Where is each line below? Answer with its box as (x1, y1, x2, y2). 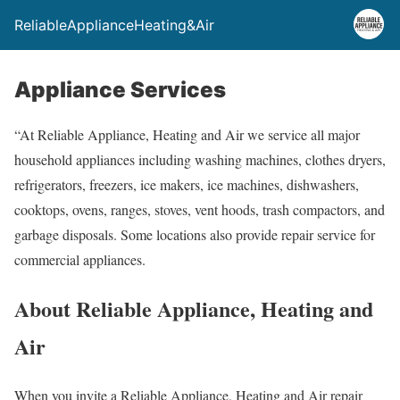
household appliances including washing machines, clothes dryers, (14, 150, 386, 169)
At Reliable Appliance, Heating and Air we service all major (20, 125, 360, 144)
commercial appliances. (14, 250, 146, 269)
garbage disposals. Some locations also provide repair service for (14, 225, 375, 244)
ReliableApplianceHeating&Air (14, 16, 214, 34)
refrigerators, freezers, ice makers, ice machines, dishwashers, (14, 175, 359, 194)
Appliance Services (14, 77, 226, 103)
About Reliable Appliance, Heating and (14, 292, 373, 324)
